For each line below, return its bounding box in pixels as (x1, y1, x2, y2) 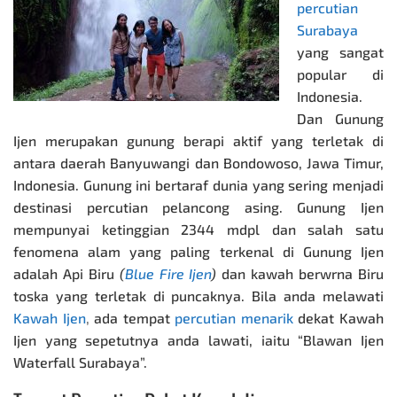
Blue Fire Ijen (124, 264, 212, 282)
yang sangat (297, 43, 384, 60)
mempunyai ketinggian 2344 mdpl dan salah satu (13, 220, 384, 237)
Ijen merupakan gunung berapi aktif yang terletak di (13, 131, 384, 149)
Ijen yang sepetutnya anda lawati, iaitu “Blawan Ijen (13, 331, 384, 348)
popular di (297, 65, 384, 82)
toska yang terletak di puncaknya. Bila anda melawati (13, 286, 384, 304)
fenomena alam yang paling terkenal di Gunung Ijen (13, 242, 384, 260)
